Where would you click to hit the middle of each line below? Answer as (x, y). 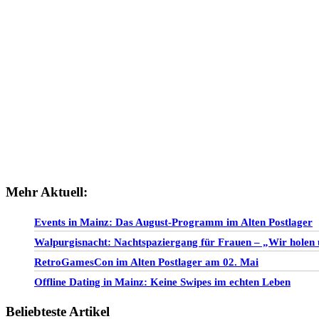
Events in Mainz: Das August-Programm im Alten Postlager (173, 223)
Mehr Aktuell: (47, 192)
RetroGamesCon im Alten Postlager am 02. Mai (146, 262)
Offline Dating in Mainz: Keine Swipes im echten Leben (162, 282)
